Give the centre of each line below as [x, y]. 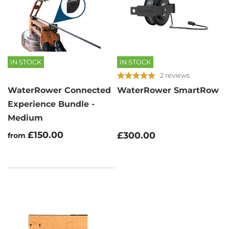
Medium [25, 118]
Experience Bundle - [51, 104]
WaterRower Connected [59, 90]
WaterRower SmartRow [168, 90]
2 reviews [175, 75]
